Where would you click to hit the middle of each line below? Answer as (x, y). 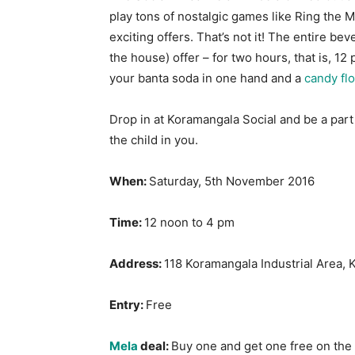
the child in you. (154, 140)
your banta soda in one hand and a (207, 78)
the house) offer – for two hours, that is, (222, 57)
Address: (137, 263)
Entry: (128, 305)
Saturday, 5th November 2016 (232, 181)
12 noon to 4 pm (189, 222)
